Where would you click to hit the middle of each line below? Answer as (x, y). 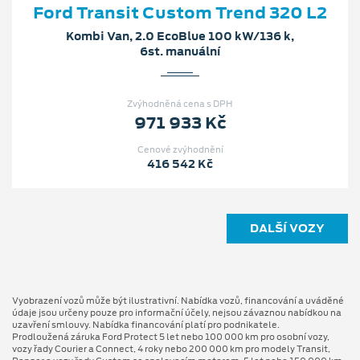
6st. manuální (180, 52)
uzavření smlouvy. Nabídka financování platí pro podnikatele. (146, 325)
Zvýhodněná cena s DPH (180, 104)
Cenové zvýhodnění (180, 149)
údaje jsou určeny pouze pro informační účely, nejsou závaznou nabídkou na (177, 313)
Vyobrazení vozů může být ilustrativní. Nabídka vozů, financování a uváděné (178, 301)
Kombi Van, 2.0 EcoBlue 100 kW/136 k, (180, 37)
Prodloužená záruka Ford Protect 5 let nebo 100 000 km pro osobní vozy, (171, 337)
